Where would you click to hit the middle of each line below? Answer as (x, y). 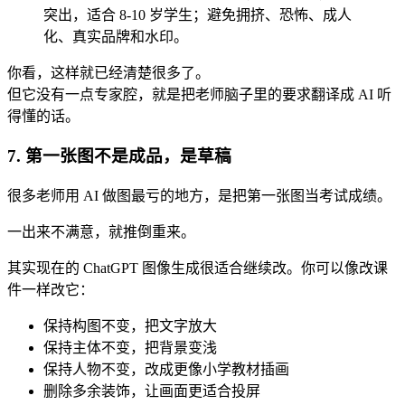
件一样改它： (51, 289)
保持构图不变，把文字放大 (130, 325)
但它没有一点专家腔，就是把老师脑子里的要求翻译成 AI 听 (199, 94)
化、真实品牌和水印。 (116, 36)
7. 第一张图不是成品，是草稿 (119, 156)
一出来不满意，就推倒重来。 (101, 231)
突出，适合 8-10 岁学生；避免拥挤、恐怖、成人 (198, 14)
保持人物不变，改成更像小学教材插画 (166, 369)
